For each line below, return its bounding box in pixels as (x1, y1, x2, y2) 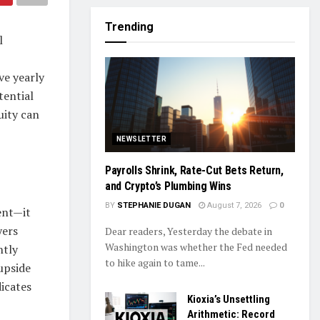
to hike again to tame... (105, 256, 205, 269)
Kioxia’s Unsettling (187, 293, 270, 306)
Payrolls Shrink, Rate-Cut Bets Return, (105, 164, 284, 177)
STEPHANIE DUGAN (117, 201, 191, 210)
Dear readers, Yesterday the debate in (105, 224, 272, 238)
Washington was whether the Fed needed (105, 240, 287, 254)
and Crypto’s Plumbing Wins (105, 179, 231, 193)
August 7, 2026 (205, 201, 261, 210)
